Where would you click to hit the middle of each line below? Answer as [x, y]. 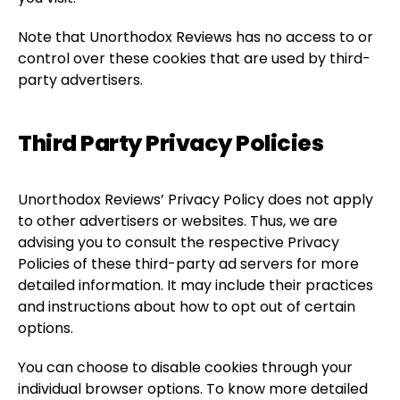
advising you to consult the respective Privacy [179, 242]
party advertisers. [80, 80]
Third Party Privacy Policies [171, 143]
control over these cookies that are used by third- [194, 58]
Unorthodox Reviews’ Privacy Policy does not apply [196, 200]
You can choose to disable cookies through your [185, 367]
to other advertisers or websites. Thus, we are [178, 221]
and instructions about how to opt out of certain [187, 307]
